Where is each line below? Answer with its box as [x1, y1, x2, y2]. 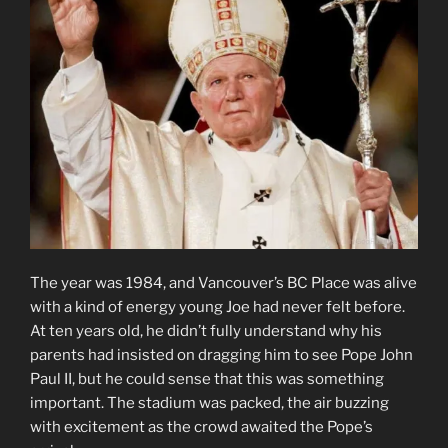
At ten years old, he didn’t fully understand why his [30, 322, 382, 341]
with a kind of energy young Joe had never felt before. [30, 298, 405, 317]
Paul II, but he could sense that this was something [30, 370, 384, 389]
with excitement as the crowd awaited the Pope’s [30, 418, 373, 437]
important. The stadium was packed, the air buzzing [30, 394, 389, 413]
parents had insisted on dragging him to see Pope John [30, 346, 413, 365]
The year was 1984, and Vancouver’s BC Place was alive [30, 274, 417, 293]
